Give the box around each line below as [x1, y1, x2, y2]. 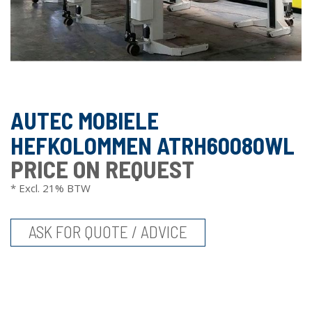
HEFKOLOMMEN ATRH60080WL [10, 132, 295, 159]
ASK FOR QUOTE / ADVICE [29, 221, 187, 242]
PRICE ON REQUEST [10, 154, 194, 183]
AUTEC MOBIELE [10, 107, 159, 134]
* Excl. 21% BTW [10, 181, 91, 195]
